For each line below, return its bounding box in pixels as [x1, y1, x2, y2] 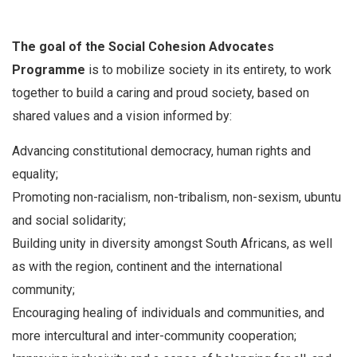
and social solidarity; [12, 212, 126, 228]
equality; [12, 166, 58, 182]
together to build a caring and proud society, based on [12, 84, 309, 100]
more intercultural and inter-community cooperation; [12, 328, 296, 343]
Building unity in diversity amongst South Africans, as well [12, 235, 332, 251]
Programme [12, 61, 85, 77]
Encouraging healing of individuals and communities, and [12, 304, 324, 320]
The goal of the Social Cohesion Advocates [12, 38, 274, 54]
